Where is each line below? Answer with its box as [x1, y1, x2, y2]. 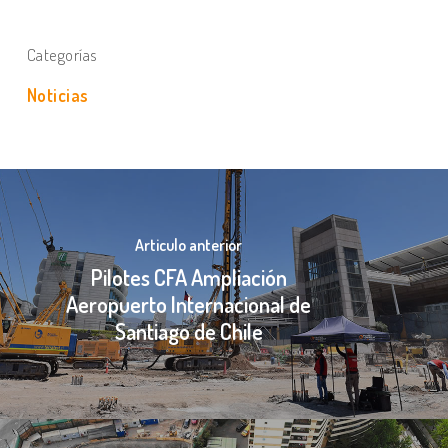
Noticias [26, 84, 89, 106]
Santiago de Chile [114, 316, 263, 345]
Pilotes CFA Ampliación [90, 262, 287, 291]
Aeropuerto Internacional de [66, 289, 312, 318]
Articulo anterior [135, 234, 243, 255]
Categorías [26, 44, 98, 65]
